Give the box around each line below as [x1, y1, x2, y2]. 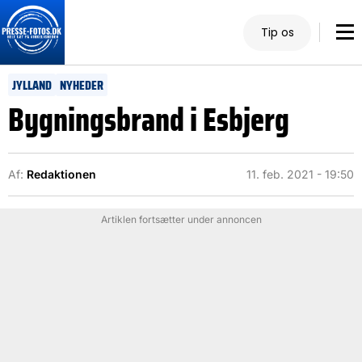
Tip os [260, 23, 294, 40]
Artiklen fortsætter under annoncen [100, 213, 262, 225]
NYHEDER [60, 75, 103, 95]
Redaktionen [27, 167, 96, 181]
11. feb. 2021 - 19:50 [246, 167, 354, 181]
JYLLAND [12, 75, 52, 95]
